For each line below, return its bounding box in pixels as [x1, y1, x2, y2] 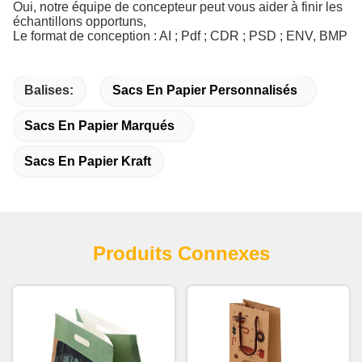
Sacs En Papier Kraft [24, 154, 151, 169]
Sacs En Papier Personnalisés [112, 83, 297, 98]
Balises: [24, 83, 74, 98]
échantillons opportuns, [13, 15, 146, 29]
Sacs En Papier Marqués [24, 119, 175, 133]
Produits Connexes [92, 242, 270, 265]
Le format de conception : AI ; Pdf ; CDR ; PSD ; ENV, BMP [13, 29, 347, 44]
